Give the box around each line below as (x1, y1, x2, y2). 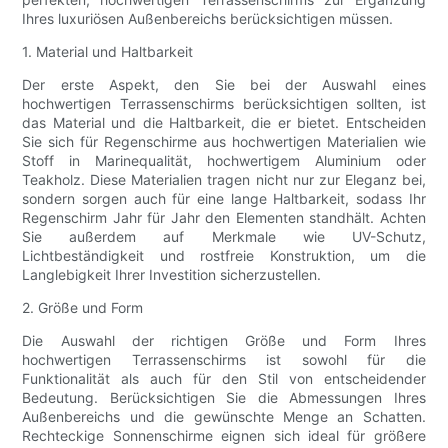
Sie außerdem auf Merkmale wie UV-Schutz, (22, 228, 426, 246)
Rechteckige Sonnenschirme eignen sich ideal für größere (22, 427, 426, 445)
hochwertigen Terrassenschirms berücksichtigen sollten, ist (22, 95, 426, 113)
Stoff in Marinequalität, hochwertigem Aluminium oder (22, 152, 426, 170)
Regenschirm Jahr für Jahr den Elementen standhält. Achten (22, 209, 426, 227)
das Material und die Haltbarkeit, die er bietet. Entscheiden (22, 114, 426, 132)
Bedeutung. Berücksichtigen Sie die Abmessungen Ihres (22, 389, 426, 407)
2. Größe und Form (22, 299, 144, 317)
